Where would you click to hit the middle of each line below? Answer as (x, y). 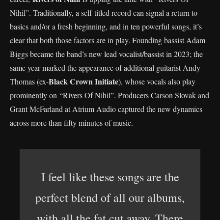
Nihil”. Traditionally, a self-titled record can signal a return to (104, 13)
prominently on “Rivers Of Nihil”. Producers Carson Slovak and (110, 95)
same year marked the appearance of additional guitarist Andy (105, 68)
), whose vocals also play (157, 81)
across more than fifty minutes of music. (71, 123)
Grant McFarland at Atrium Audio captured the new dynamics (106, 109)
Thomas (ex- (29, 81)
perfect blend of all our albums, (110, 197)
